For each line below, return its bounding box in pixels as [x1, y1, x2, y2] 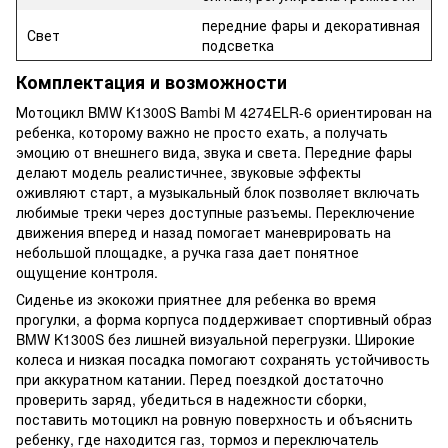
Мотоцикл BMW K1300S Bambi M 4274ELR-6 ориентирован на [16, 101, 432, 122]
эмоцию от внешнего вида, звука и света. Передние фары [16, 141, 412, 162]
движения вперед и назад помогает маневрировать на [16, 221, 391, 242]
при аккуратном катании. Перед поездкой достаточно [16, 368, 384, 389]
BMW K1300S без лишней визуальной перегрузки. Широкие [16, 328, 415, 349]
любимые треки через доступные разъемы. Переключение [16, 201, 415, 222]
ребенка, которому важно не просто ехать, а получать [16, 121, 388, 142]
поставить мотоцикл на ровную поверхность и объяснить [16, 408, 413, 429]
